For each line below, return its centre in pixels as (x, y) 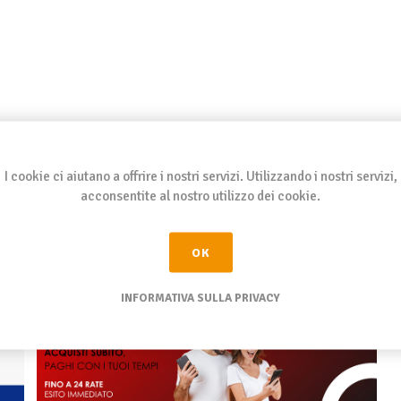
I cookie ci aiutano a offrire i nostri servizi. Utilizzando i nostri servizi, (200, 175)
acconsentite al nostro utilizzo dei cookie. (200, 195)
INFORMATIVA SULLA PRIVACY (200, 297)
